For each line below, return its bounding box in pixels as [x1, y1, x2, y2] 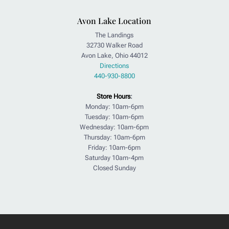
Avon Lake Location [77, 15, 152, 27]
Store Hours [96, 93, 130, 101]
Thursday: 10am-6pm [83, 133, 145, 142]
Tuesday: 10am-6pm [85, 113, 144, 121]
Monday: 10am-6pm [85, 103, 144, 111]
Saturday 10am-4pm [85, 154, 144, 162]
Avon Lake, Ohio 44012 [81, 52, 148, 60]
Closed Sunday [93, 164, 136, 172]
